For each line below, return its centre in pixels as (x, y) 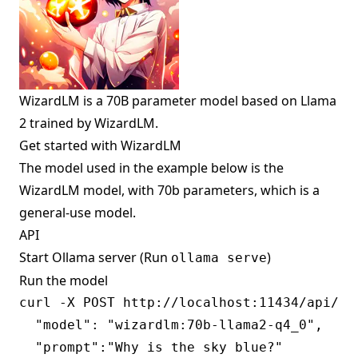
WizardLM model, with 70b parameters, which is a (169, 191)
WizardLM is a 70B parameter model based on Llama (178, 101)
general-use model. (78, 213)
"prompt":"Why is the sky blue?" (151, 348)
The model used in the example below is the (151, 168)
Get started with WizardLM (100, 146)
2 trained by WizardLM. (89, 123)
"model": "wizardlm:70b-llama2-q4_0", (171, 325)
